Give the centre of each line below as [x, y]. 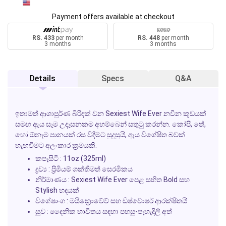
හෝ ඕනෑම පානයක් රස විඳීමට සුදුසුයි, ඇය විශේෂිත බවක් [100, 135]
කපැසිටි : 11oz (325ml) [71, 159]
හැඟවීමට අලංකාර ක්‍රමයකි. [56, 146]
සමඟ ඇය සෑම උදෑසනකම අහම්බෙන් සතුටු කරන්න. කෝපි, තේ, [110, 124]
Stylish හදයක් [57, 190]
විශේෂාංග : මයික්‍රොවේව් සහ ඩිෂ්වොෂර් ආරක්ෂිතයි [111, 201]
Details [43, 79]
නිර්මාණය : [53, 180]
